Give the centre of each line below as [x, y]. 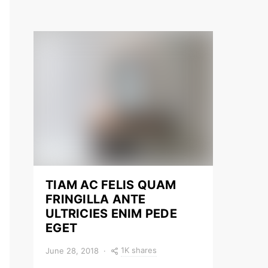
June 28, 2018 [72, 250]
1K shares [139, 250]
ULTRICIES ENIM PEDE [111, 214]
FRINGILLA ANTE [96, 199]
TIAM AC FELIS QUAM [111, 185]
